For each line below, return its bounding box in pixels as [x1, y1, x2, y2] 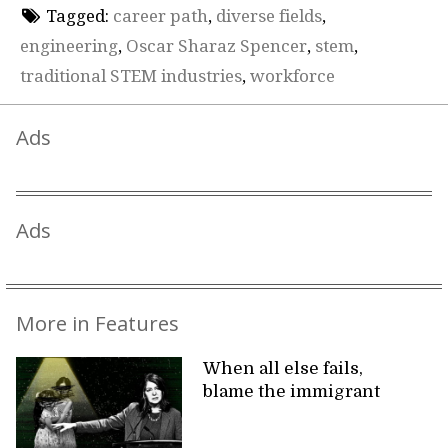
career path [112, 6, 208, 27]
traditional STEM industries [20, 66, 242, 87]
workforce [250, 66, 335, 87]
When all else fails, [203, 358, 364, 378]
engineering [20, 36, 118, 57]
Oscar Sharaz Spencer [126, 36, 307, 57]
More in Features [16, 308, 179, 337]
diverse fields [215, 6, 322, 27]
